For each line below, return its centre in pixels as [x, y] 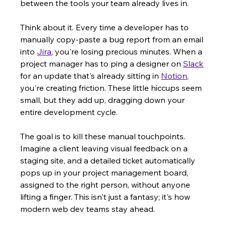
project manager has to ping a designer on [102, 64]
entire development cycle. [69, 112]
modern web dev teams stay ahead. [88, 209]
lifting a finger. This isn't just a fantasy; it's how [106, 197]
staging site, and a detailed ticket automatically [109, 161]
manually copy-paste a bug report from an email [113, 40]
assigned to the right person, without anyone [106, 185]
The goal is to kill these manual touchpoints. [104, 136]
